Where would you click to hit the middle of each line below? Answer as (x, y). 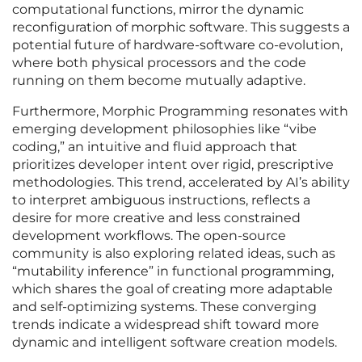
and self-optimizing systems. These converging (164, 307)
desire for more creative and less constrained (156, 218)
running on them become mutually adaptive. (159, 81)
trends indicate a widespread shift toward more (166, 325)
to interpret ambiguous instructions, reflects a (161, 200)
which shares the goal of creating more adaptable (173, 289)
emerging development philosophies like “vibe (164, 129)
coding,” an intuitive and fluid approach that (155, 147)
